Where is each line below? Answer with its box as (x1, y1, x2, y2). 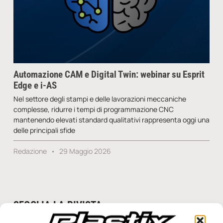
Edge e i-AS (13, 79, 57, 91)
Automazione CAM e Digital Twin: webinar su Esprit (13, 68, 205, 80)
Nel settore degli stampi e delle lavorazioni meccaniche (13, 94, 186, 104)
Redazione (13, 146, 48, 156)
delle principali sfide (13, 125, 75, 135)
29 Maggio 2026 (57, 146, 111, 156)
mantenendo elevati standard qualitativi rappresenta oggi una (13, 114, 210, 124)
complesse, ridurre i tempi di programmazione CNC (13, 104, 174, 114)
